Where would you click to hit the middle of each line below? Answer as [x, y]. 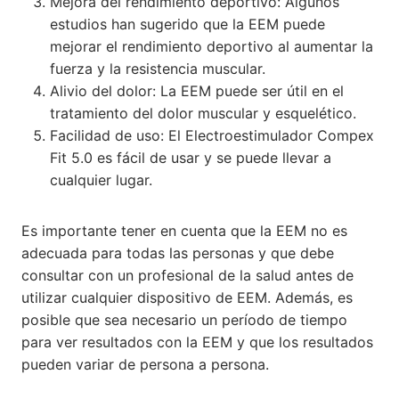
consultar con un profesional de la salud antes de [187, 275]
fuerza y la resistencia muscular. [158, 68]
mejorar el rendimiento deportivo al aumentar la [212, 46]
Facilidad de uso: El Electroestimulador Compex [212, 135]
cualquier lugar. [101, 179]
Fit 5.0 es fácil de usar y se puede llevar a [191, 157]
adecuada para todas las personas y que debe [178, 252]
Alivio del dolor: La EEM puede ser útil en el [197, 90]
